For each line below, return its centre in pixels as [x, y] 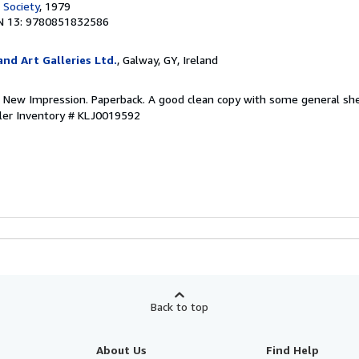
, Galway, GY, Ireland [167, 59]
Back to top [179, 306]
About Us [121, 349]
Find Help [293, 349]
